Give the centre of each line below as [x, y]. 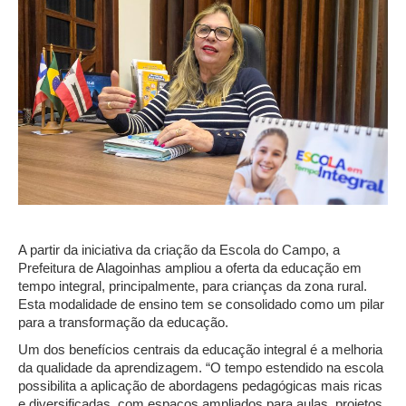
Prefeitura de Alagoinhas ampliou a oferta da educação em [190, 267]
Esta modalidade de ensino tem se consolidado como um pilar [201, 304]
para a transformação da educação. [123, 322]
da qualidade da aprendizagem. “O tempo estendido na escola [201, 367]
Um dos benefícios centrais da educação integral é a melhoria [200, 349]
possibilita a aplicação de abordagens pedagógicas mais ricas [200, 385]
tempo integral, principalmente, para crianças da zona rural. [193, 285]
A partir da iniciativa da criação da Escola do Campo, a [179, 249]
